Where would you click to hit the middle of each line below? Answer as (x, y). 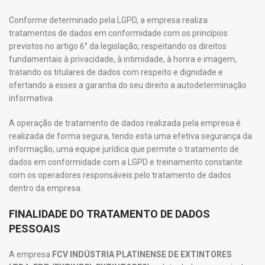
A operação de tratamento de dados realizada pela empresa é (125, 123)
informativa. (32, 98)
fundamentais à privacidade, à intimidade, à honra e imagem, (123, 59)
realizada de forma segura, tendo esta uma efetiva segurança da (130, 136)
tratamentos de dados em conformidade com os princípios (118, 33)
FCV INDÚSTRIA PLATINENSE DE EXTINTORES (142, 254)
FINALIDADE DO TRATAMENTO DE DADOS (109, 214)
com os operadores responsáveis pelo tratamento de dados (120, 175)
